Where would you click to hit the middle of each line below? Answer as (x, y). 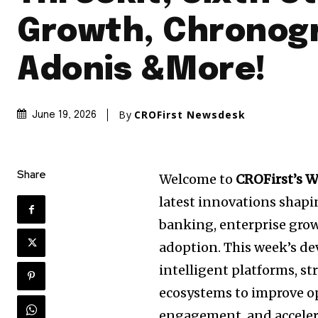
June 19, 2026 (64, 115)
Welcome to (198, 179)
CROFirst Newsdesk (190, 114)
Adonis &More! (142, 70)
